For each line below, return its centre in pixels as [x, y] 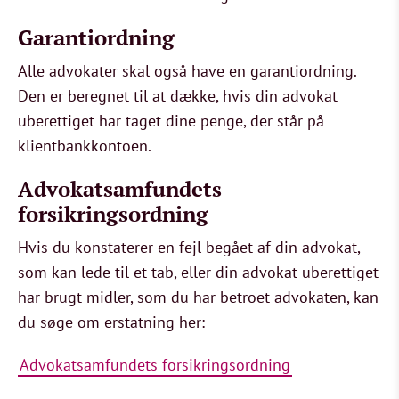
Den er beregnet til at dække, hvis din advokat [178, 96]
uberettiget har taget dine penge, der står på [171, 121]
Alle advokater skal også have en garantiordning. [187, 71]
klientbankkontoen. [85, 146]
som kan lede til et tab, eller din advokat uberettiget [198, 272]
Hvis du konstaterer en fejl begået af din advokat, [189, 247]
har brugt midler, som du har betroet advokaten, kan [198, 297]
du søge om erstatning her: [111, 322]
